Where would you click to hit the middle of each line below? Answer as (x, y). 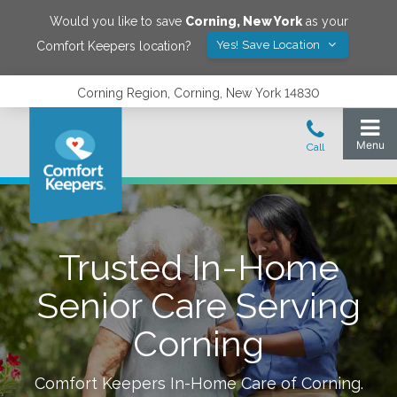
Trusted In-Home (198, 267)
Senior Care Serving (198, 305)
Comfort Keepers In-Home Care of (167, 383)
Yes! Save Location (270, 45)
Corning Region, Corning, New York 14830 (198, 93)
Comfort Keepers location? (113, 46)
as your (325, 21)
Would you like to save (117, 21)
